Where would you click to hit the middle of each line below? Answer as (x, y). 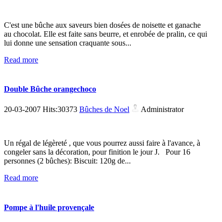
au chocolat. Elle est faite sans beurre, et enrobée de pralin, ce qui (106, 34)
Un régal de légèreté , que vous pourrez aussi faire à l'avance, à (102, 143)
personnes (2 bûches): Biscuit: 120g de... (67, 161)
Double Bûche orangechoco (50, 89)
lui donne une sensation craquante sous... (68, 43)
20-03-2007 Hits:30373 (42, 110)
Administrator (162, 110)
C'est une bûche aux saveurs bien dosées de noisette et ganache (102, 25)
